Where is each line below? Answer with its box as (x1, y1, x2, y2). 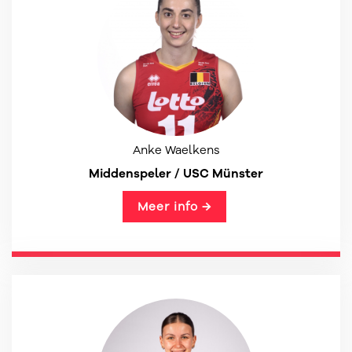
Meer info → (137, 199, 211, 214)
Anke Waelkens (132, 142, 220, 158)
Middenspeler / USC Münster (89, 165, 263, 181)
